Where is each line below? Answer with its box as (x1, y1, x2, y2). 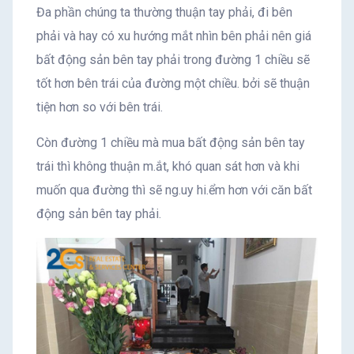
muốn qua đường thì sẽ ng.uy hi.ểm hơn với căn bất (36, 182, 312, 198)
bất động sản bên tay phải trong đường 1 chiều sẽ (36, 51, 310, 67)
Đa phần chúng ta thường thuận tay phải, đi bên (36, 4, 292, 20)
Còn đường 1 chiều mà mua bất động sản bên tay (36, 134, 305, 150)
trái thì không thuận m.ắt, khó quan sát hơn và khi (36, 158, 299, 174)
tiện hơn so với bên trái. (36, 99, 163, 115)
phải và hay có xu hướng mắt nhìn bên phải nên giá (36, 28, 311, 43)
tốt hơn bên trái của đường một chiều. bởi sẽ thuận (36, 75, 310, 91)
